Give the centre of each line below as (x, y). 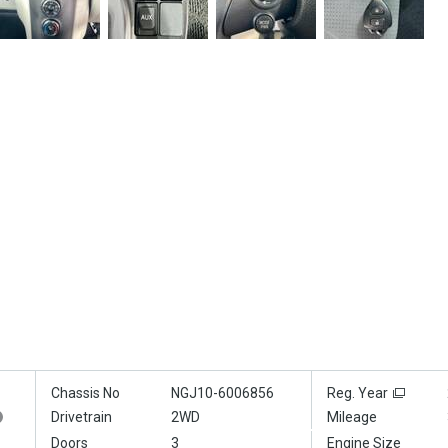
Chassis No (85, 393)
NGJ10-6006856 (222, 393)
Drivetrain (81, 417)
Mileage (352, 417)
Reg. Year (357, 393)
